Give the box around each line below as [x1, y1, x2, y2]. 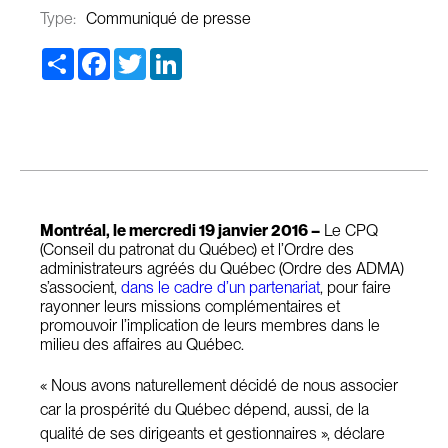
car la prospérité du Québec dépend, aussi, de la [40, 400, 369, 419]
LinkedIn [182, 46, 240, 65]
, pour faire [320, 278, 391, 297]
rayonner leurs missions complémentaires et [40, 297, 340, 316]
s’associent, [40, 278, 121, 297]
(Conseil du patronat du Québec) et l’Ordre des [40, 240, 354, 259]
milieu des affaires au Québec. [40, 335, 244, 354]
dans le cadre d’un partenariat [121, 278, 320, 297]
